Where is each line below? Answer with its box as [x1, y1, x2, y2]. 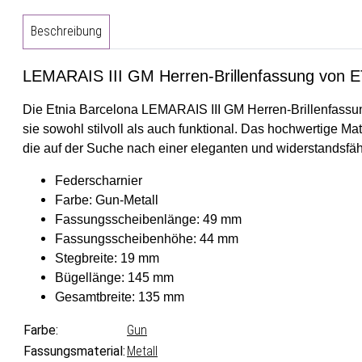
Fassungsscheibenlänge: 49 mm [55, 213, 242, 227]
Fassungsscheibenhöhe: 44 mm [55, 232, 238, 246]
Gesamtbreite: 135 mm [55, 290, 184, 305]
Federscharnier [55, 174, 142, 188]
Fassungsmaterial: [23, 343, 125, 360]
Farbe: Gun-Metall [55, 193, 158, 208]
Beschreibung [30, 23, 102, 40]
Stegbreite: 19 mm [55, 251, 159, 266]
